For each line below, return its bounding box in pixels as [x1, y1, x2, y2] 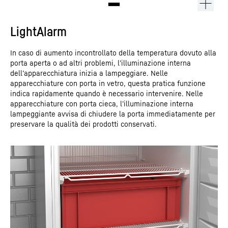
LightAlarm [10, 23, 67, 39]
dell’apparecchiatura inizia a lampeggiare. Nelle [10, 68, 168, 77]
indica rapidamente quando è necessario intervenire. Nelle [10, 89, 203, 98]
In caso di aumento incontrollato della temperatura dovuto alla [10, 48, 216, 57]
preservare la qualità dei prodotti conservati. [10, 119, 157, 128]
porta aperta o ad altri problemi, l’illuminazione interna [10, 58, 191, 67]
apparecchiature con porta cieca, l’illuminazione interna [10, 99, 193, 108]
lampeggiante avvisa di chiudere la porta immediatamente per [10, 109, 215, 118]
